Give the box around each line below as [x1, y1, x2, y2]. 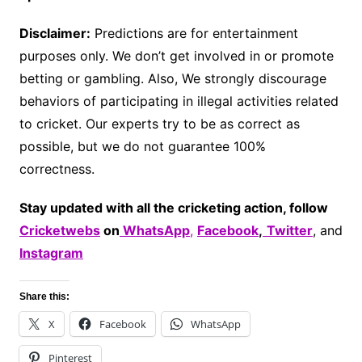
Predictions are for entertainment [90, 25, 298, 42]
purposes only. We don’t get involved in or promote [19, 48, 334, 65]
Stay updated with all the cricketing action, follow [19, 200, 328, 217]
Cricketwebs [19, 222, 100, 239]
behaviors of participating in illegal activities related [19, 93, 339, 110]
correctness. [19, 161, 95, 178]
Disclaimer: [19, 25, 90, 42]
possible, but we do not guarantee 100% [19, 138, 266, 155]
